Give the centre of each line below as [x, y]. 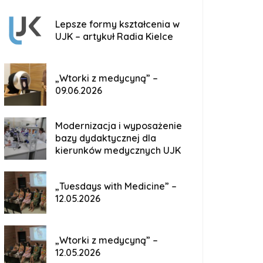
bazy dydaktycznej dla [106, 138]
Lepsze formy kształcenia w [117, 24]
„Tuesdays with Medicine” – [116, 186]
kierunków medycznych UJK [118, 150]
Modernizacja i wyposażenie [119, 126]
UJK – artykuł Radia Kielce [114, 36]
